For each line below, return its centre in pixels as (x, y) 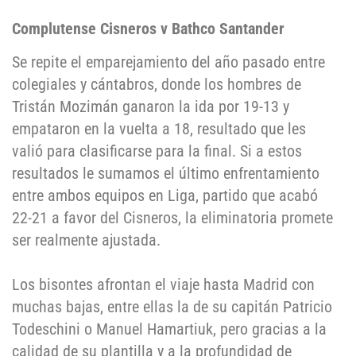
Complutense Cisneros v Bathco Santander (148, 29)
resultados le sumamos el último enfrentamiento (166, 174)
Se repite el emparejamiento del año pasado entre (168, 62)
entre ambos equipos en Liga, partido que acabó (165, 196)
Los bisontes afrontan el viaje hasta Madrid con (163, 285)
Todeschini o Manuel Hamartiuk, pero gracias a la (169, 329)
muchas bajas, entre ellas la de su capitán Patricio (172, 307)
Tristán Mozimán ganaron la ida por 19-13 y (151, 107)
